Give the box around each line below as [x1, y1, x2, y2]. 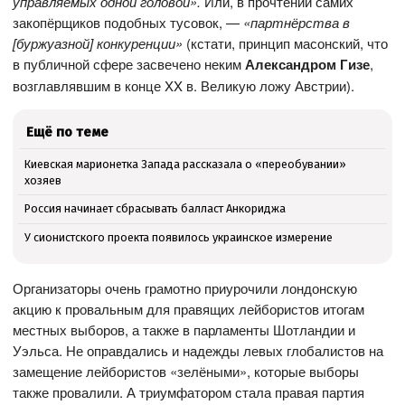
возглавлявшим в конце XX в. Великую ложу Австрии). [13, 75, 355, 95]
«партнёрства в [243, 12, 351, 32]
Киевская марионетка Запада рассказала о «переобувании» [24, 156, 346, 171]
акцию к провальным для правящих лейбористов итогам [13, 299, 365, 319]
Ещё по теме [26, 123, 109, 140]
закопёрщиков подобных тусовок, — [13, 12, 244, 32]
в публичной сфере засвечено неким [13, 53, 246, 73]
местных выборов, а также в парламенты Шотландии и [13, 320, 356, 340]
